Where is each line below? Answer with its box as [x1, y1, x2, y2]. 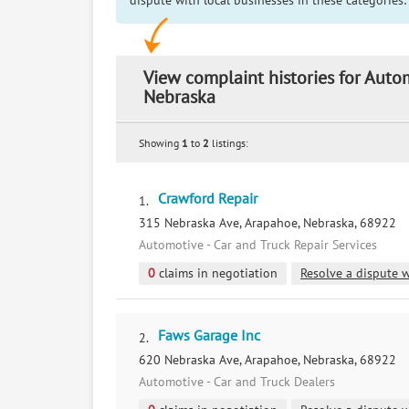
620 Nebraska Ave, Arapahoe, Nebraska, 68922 [139, 352, 396, 368]
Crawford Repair [158, 191, 257, 207]
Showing [139, 137, 182, 150]
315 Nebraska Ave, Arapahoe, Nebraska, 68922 [139, 215, 396, 231]
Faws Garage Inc [158, 328, 260, 344]
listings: [209, 137, 248, 150]
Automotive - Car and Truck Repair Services [139, 237, 377, 253]
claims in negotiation [155, 266, 278, 281]
